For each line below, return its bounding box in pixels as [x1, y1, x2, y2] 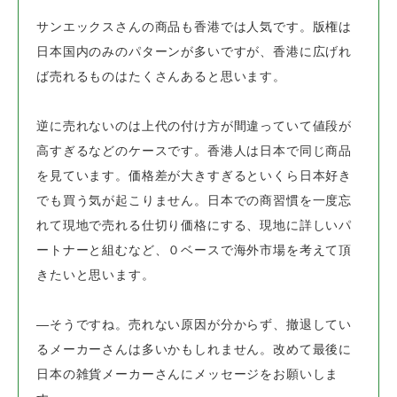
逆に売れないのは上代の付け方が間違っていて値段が [36, 119, 353, 134]
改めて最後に [273, 342, 353, 357]
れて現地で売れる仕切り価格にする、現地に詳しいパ [36, 218, 353, 233]
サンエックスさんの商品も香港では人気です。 [36, 19, 313, 35]
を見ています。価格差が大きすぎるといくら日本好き [36, 168, 353, 183]
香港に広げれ [273, 44, 353, 59]
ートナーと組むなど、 [36, 243, 168, 258]
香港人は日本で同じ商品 [206, 144, 353, 159]
